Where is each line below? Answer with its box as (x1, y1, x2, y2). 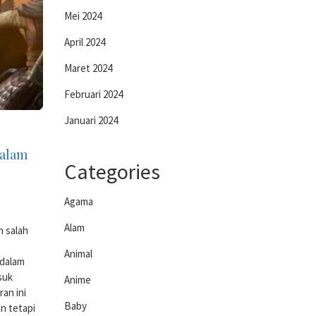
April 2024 (64, 35, 105, 49)
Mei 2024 (64, 9, 102, 23)
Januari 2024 (64, 114, 118, 127)
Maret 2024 (64, 61, 112, 75)
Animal (64, 247, 92, 260)
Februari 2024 (64, 87, 123, 101)
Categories (64, 158, 160, 185)
